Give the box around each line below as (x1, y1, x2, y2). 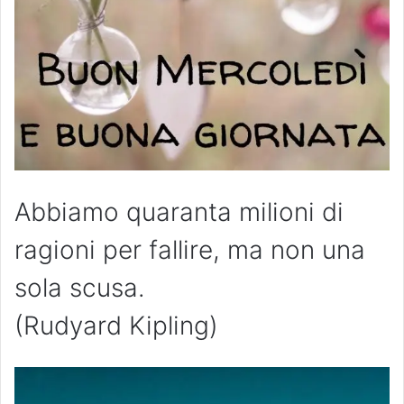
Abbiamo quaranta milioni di (14, 197, 344, 228)
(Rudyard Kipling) (14, 310, 218, 342)
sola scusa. (14, 272, 145, 304)
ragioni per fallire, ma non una (14, 234, 365, 266)
